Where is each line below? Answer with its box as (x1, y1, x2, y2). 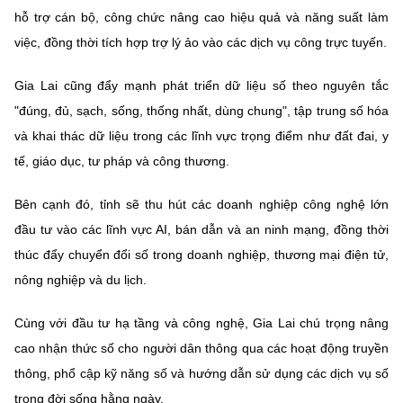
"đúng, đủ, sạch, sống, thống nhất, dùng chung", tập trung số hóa (14, 103, 389, 118)
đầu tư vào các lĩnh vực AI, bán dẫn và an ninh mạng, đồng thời (14, 221, 389, 237)
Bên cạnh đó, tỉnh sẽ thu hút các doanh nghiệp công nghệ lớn (14, 196, 389, 211)
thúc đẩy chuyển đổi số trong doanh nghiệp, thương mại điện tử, (14, 246, 389, 262)
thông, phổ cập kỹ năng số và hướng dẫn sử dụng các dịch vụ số (14, 365, 389, 381)
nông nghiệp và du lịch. (14, 272, 147, 287)
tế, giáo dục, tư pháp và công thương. (14, 153, 229, 168)
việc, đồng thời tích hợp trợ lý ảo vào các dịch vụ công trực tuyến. (14, 34, 387, 49)
